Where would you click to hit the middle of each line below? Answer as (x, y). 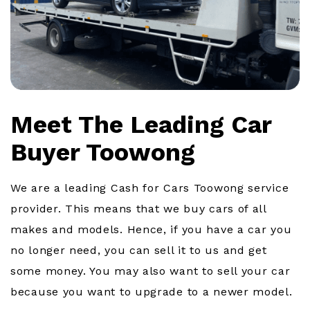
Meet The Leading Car (141, 124)
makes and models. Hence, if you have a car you (151, 230)
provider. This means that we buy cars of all (138, 209)
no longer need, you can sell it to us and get (139, 250)
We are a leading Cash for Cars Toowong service (150, 188)
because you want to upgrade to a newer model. (152, 292)
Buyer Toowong (103, 152)
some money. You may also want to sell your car (151, 271)
